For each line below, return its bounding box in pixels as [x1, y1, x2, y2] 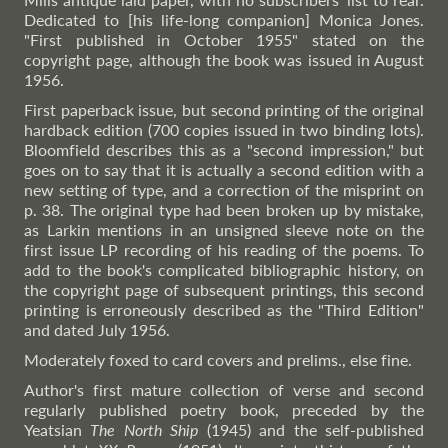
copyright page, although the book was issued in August [24, 50, 424, 69]
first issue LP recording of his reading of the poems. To [24, 240, 424, 259]
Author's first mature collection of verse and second [24, 380, 424, 399]
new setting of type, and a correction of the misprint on [24, 180, 424, 199]
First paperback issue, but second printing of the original [24, 100, 424, 119]
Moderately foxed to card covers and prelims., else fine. [24, 350, 412, 369]
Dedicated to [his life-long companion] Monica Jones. [24, 10, 424, 29]
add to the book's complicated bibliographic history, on [24, 260, 424, 279]
